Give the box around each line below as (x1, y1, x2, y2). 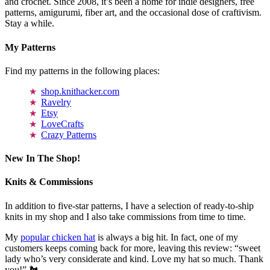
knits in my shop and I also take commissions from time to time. (5, 211, 246, 222)
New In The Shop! (5, 153, 80, 164)
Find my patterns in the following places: (5, 65, 160, 76)
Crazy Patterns (41, 129, 96, 140)
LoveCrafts (41, 118, 84, 129)
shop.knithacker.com (41, 86, 119, 96)
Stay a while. (5, 18, 54, 29)
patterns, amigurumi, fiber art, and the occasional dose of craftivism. (5, 7, 262, 18)
